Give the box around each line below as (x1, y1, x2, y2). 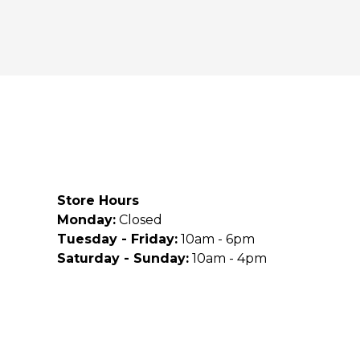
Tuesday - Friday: (56, 231, 178, 247)
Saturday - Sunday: (56, 250, 189, 266)
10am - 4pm (188, 250, 267, 266)
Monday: (56, 211, 116, 227)
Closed (115, 211, 162, 227)
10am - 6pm (177, 231, 255, 247)
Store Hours (56, 192, 139, 208)
